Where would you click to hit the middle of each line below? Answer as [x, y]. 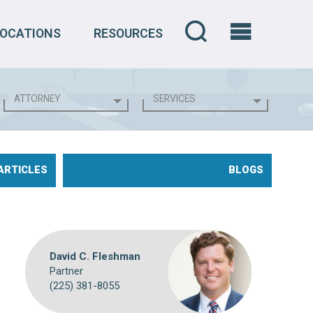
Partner [66, 271]
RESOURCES [128, 34]
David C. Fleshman [95, 257]
